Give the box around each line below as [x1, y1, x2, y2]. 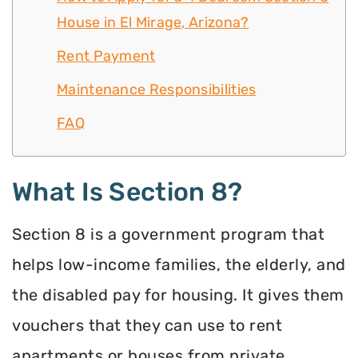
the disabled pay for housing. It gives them [12, 285, 344, 305]
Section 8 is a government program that [12, 225, 324, 245]
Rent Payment [57, 47, 156, 66]
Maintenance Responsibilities [57, 81, 257, 99]
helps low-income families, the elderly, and [12, 255, 346, 275]
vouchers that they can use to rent [12, 316, 282, 336]
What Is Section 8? [12, 177, 243, 208]
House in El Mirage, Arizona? [57, 14, 249, 32]
